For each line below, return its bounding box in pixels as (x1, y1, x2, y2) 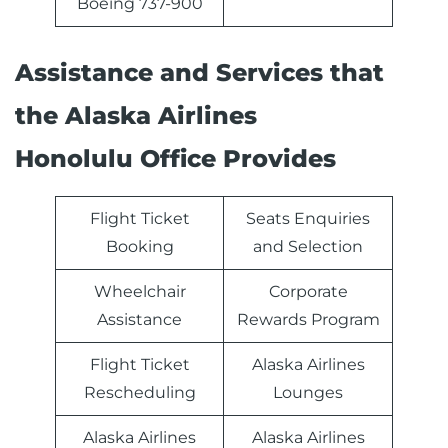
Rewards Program (236, 310, 380, 330)
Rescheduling (83, 383, 196, 403)
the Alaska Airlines (15, 101, 257, 131)
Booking (105, 237, 174, 257)
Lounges (273, 383, 343, 403)
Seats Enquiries (246, 209, 370, 229)
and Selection (253, 237, 363, 257)
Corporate (268, 282, 348, 302)
